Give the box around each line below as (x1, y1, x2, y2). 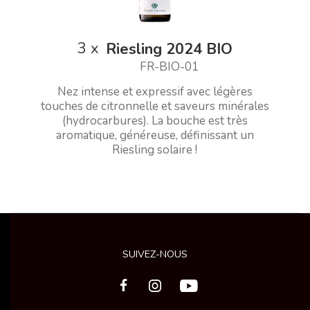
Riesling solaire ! (112, 141, 198, 158)
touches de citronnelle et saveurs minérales (40, 98, 269, 114)
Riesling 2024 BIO (106, 38, 232, 60)
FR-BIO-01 (140, 58, 199, 75)
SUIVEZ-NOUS (122, 248, 188, 261)
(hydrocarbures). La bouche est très (62, 112, 248, 129)
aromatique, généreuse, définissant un (55, 127, 254, 143)
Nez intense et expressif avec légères (57, 83, 253, 100)
